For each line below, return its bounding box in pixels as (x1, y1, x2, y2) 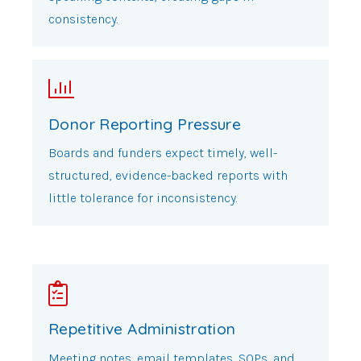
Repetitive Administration (48, 318, 236, 338)
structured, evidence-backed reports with (48, 168, 288, 184)
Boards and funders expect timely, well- (48, 145, 277, 161)
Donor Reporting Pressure (48, 114, 242, 134)
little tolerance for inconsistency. (48, 190, 238, 206)
